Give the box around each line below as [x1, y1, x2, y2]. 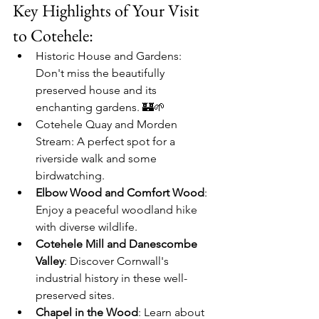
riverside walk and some [36, 151, 159, 165]
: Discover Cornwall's [64, 253, 172, 268]
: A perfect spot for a [71, 134, 178, 148]
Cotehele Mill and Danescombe [36, 236, 200, 251]
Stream [36, 134, 71, 148]
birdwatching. [36, 168, 105, 182]
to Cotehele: [13, 23, 93, 46]
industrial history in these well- [36, 271, 187, 285]
